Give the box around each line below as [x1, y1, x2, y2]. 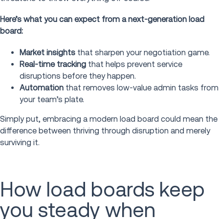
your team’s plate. [20, 94, 84, 104]
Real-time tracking [20, 59, 86, 69]
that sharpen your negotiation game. [75, 47, 210, 57]
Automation [20, 83, 64, 92]
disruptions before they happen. [20, 71, 136, 81]
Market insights [20, 47, 75, 57]
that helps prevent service [86, 59, 182, 69]
